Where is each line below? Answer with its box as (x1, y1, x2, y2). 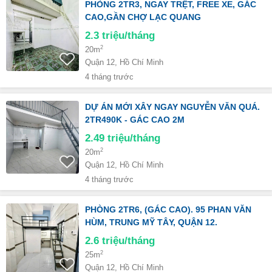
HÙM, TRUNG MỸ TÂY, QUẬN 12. (85, 217, 217, 227)
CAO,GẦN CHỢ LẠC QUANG (85, 12, 201, 22)
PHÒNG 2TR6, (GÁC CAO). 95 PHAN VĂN (85, 205, 251, 214)
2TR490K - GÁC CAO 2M (85, 115, 185, 124)
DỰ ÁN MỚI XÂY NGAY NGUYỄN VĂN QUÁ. (85, 102, 260, 112)
